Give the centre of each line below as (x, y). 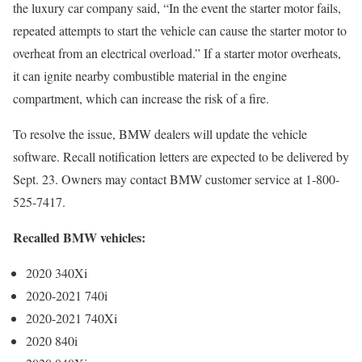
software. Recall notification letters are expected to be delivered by (181, 157)
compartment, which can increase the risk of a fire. (141, 99)
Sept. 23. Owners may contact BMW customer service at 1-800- (176, 179)
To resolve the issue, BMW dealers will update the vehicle (160, 134)
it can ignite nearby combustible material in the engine (150, 76)
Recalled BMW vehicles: (81, 238)
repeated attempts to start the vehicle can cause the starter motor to (180, 31)
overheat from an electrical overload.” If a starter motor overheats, (177, 53)
